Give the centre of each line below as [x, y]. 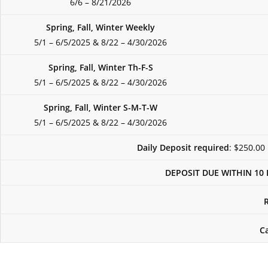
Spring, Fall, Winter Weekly [100, 28]
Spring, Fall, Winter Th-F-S [100, 68]
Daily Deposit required [183, 148]
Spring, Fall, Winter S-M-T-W [100, 108]
